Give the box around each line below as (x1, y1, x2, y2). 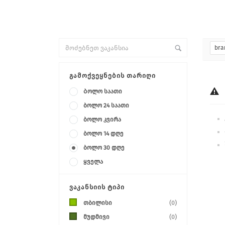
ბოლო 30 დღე (83, 144, 125, 151)
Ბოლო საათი (83, 88, 122, 95)
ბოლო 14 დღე (83, 130, 124, 137)
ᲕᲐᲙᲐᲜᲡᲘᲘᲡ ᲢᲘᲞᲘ (69, 183, 125, 191)
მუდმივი (83, 213, 109, 220)
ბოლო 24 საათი (83, 102, 129, 109)
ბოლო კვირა (83, 116, 121, 123)
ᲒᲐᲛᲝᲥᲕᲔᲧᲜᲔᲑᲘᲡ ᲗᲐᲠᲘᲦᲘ (69, 72, 156, 79)
